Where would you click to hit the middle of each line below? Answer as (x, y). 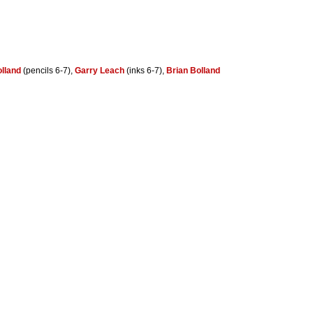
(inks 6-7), (145, 70)
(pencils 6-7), (48, 70)
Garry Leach (100, 70)
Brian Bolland (193, 70)
